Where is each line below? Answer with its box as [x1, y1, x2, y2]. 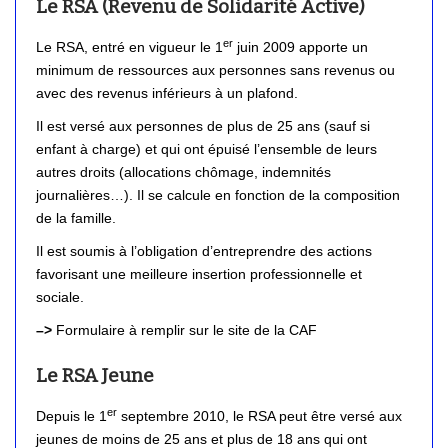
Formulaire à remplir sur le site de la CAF [52, 322, 317, 338]
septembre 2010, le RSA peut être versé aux [117, 408, 402, 425]
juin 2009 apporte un [233, 39, 368, 55]
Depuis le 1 [36, 408, 107, 425]
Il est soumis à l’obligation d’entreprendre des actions [36, 243, 372, 259]
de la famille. [36, 210, 116, 226]
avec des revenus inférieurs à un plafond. [36, 85, 298, 101]
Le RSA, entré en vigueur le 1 [36, 39, 223, 55]
